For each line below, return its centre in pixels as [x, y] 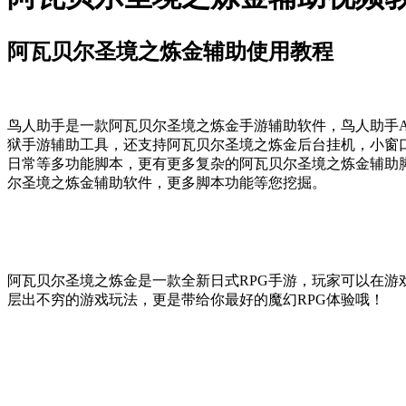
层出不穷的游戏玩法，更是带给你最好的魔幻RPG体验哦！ [196, 300]
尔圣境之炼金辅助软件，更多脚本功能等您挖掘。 [167, 183]
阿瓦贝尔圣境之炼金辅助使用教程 [170, 51]
